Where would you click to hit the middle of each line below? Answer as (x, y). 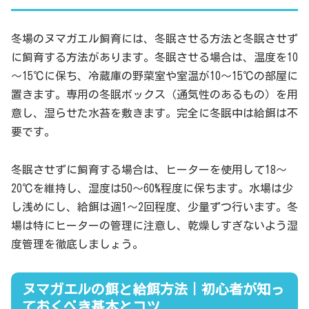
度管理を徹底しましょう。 (77, 244)
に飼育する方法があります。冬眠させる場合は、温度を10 (154, 58)
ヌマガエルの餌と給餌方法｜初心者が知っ (153, 289)
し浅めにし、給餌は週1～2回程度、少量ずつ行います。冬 (154, 207)
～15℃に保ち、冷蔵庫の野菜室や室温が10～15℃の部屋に (154, 76)
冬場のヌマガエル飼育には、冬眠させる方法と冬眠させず (154, 39)
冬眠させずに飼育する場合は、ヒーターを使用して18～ (149, 169)
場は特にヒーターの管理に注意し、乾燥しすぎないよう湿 (154, 225)
